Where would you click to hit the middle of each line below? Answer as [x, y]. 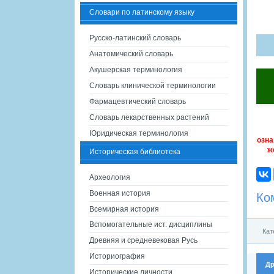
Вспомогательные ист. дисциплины [151, 224]
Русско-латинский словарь [135, 38]
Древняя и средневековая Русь [143, 240]
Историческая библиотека [135, 152]
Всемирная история [124, 209]
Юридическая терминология [139, 133]
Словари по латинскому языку [142, 12]
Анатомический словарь [131, 54]
